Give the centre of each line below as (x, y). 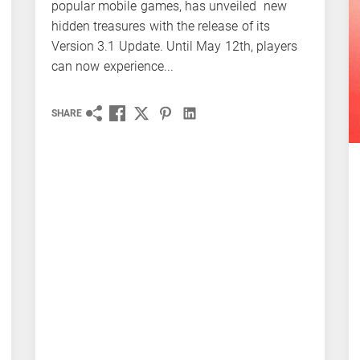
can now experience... (112, 67)
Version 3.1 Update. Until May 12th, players (174, 47)
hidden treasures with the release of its (161, 27)
